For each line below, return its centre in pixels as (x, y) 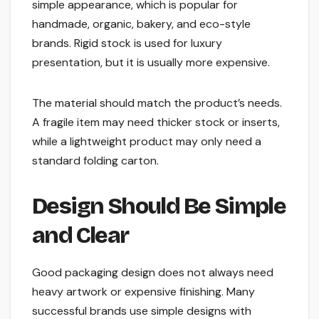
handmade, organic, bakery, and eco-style (141, 24)
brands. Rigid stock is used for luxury (127, 43)
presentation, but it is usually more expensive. (151, 63)
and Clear (80, 236)
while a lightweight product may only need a (147, 142)
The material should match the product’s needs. (157, 103)
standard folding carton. (95, 161)
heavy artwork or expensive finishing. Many (143, 292)
